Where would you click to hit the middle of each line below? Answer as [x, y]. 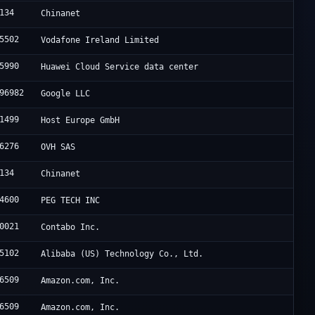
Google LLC [66, 94]
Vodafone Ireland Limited [100, 40]
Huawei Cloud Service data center [120, 67]
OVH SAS [58, 147]
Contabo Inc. [71, 227]
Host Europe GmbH [81, 121]
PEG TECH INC [71, 201]
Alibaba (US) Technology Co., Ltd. [122, 254]
